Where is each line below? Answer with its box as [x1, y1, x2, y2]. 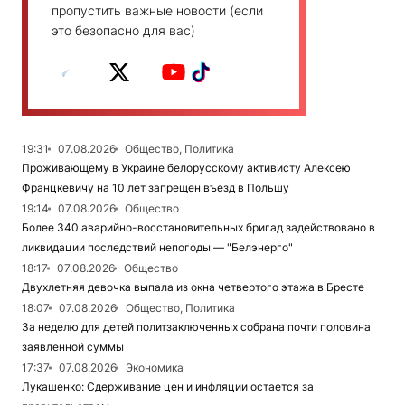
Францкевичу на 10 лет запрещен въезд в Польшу [22, 181, 289, 194]
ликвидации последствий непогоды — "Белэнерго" [22, 240, 293, 254]
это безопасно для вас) [52, 23, 195, 38]
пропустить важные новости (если [52, 3, 263, 18]
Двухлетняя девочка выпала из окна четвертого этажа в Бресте [22, 280, 364, 294]
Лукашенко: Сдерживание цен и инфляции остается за [22, 380, 314, 393]
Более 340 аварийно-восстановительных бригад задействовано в [22, 221, 375, 234]
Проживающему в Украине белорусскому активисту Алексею [22, 161, 351, 174]
